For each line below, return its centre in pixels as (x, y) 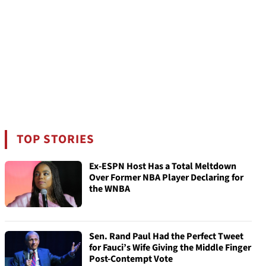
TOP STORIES (56, 139)
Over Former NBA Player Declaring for (166, 178)
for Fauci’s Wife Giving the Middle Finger (170, 248)
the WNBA (110, 189)
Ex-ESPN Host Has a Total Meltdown (163, 166)
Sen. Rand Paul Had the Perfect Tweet (166, 236)
